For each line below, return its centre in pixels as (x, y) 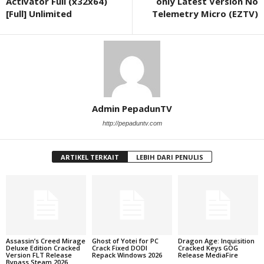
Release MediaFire (208, 255)
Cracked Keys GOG (208, 247)
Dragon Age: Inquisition (216, 240)
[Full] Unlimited (39, 14)
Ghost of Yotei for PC (125, 240)
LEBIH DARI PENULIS (170, 157)
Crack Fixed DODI (119, 247)
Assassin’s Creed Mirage (46, 240)
